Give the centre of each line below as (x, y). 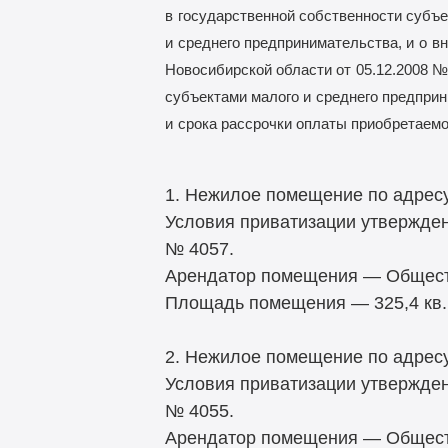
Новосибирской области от (257, 70)
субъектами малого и (237, 97)
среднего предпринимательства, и (295, 43)
